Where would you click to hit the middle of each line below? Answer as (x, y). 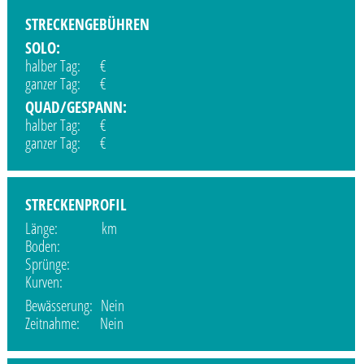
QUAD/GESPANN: (76, 108)
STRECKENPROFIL (76, 204)
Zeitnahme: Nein (75, 324)
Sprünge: (62, 264)
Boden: (61, 247)
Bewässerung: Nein (75, 306)
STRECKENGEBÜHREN (88, 24)
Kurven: (63, 282)
